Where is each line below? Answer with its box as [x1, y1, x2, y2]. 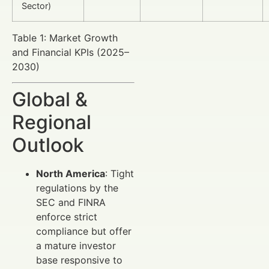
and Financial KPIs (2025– [12, 46, 129, 58]
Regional [12, 110, 91, 134]
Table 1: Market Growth [12, 31, 118, 44]
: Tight [105, 168, 134, 180]
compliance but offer [36, 225, 131, 238]
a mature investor [36, 240, 116, 252]
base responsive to [36, 254, 122, 267]
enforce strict [36, 211, 97, 223]
